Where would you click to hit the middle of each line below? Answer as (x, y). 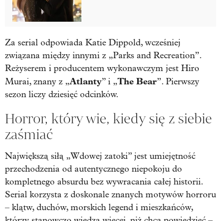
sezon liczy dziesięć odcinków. (62, 94)
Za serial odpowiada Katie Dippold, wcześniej (93, 42)
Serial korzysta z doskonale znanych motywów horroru (110, 194)
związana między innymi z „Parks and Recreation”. (103, 55)
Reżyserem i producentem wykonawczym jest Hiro (102, 68)
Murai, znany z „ (37, 81)
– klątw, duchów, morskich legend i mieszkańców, (99, 207)
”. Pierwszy (178, 81)
